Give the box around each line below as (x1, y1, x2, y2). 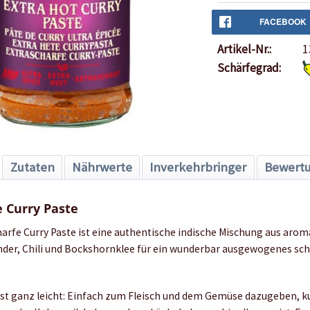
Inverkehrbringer (149, 159, 247, 176)
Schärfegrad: (217, 60, 281, 75)
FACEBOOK (259, 15, 307, 28)
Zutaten (10, 159, 55, 176)
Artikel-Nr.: (217, 41, 271, 57)
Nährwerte (71, 159, 132, 176)
